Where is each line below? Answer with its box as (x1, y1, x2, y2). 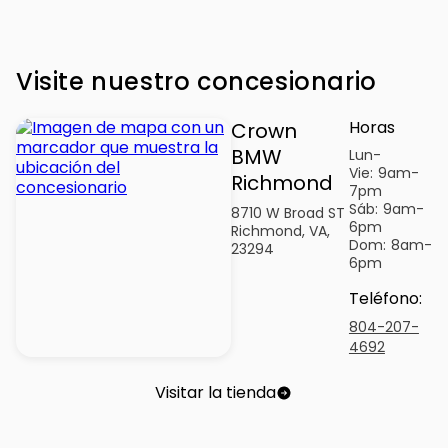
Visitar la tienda (155, 380, 277, 404)
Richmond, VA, (230, 220, 330, 241)
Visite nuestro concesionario (16, 64, 377, 98)
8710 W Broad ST (230, 202, 345, 223)
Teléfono (348, 287, 419, 311)
